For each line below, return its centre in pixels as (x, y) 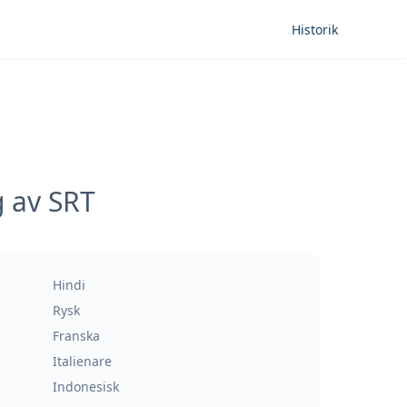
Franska (76, 336)
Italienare (82, 361)
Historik (315, 30)
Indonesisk (86, 387)
